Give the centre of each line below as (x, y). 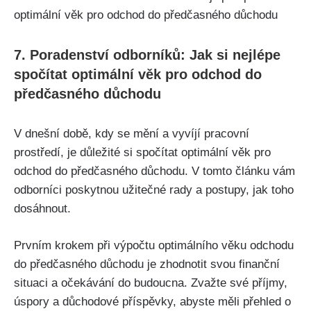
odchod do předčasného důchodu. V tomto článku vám (154, 171)
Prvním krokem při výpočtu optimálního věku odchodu (154, 245)
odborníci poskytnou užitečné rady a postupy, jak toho (154, 190)
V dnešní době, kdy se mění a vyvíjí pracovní (132, 134)
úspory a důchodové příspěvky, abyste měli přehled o (152, 301)
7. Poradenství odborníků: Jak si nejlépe (147, 55)
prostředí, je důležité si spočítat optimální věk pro (142, 153)
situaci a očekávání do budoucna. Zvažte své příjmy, (151, 283)
